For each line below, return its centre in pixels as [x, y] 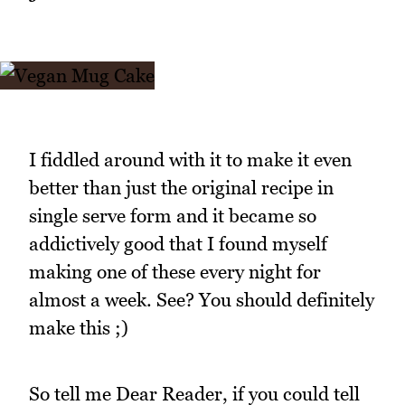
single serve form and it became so [173, 216]
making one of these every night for [175, 272]
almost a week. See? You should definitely [202, 300]
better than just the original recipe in [181, 188]
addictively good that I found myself [178, 244]
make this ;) [79, 328]
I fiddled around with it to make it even [190, 160]
